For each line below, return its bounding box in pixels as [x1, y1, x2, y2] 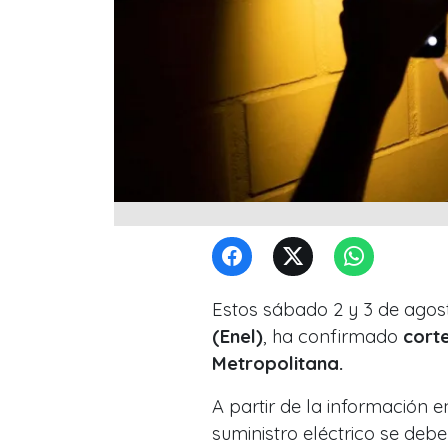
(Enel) [212, 324, 263, 348]
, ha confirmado [263, 324, 398, 348]
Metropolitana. [212, 351, 348, 375]
